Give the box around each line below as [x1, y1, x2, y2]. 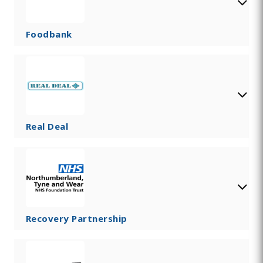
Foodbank [25, 28, 72, 41]
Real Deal [25, 120, 69, 133]
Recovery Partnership [25, 213, 127, 225]
